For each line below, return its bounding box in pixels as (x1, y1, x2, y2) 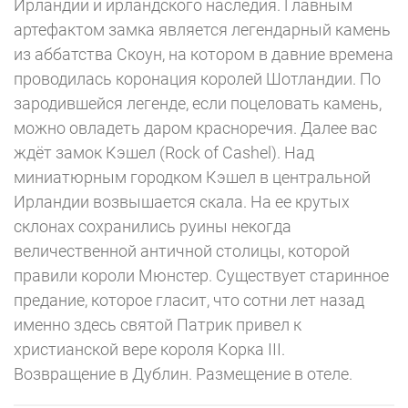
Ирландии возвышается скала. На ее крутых (14, 192, 350, 211)
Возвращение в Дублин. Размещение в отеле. (14, 364, 352, 383)
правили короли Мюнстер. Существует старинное (14, 266, 389, 285)
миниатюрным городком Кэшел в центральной (14, 168, 371, 187)
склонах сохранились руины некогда (14, 217, 291, 236)
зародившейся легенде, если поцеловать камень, (14, 94, 382, 113)
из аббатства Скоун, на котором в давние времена (14, 45, 393, 64)
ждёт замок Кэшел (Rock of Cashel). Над (14, 143, 314, 162)
